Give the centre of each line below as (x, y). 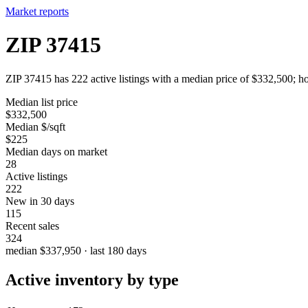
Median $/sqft (35, 126)
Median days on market (56, 151)
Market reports (37, 11)
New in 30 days (40, 201)
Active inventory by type (92, 279)
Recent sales (32, 225)
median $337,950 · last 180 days (76, 250)
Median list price (42, 102)
